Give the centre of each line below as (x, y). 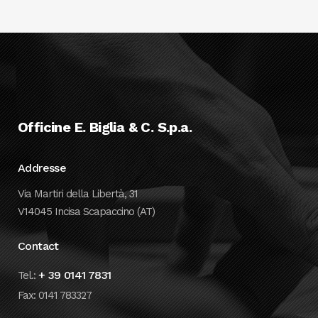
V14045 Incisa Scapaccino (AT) (86, 212)
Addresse (42, 168)
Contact (38, 246)
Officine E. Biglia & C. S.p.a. (105, 127)
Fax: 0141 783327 (55, 295)
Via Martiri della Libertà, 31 (78, 194)
